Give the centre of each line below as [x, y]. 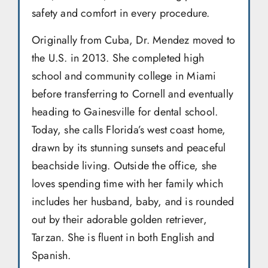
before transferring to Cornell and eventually [133, 94]
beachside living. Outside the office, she [124, 165]
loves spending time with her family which [128, 183]
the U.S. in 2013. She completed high [118, 58]
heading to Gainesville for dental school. [125, 112]
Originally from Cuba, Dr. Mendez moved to [134, 40]
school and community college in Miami [124, 76]
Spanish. [51, 255]
